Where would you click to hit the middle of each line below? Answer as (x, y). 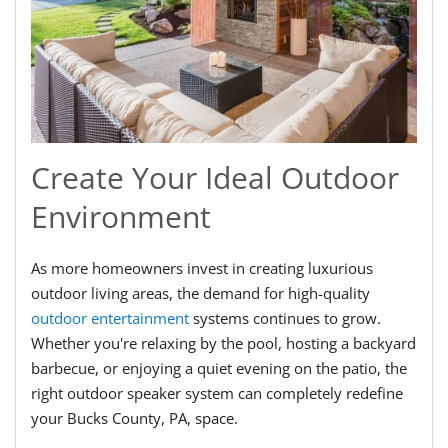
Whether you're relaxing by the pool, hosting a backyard (223, 343)
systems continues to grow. (285, 318)
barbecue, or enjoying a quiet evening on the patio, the (219, 368)
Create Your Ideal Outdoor (215, 178)
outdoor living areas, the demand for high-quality (200, 293)
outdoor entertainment (110, 318)
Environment (121, 217)
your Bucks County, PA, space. (134, 418)
